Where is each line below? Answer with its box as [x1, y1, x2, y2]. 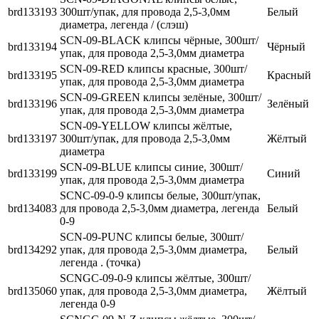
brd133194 [8, 41, 57, 53]
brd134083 [8, 202, 57, 215]
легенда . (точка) [60, 256, 140, 269]
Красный [267, 69, 311, 82]
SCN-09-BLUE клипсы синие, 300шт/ [60, 161, 243, 174]
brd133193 [8, 6, 57, 19]
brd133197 [8, 132, 57, 145]
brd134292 [8, 244, 57, 256]
